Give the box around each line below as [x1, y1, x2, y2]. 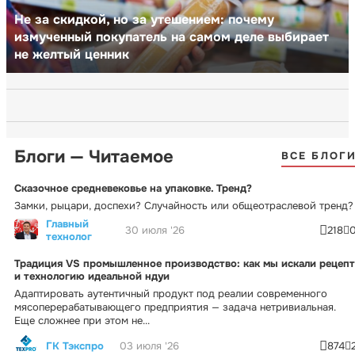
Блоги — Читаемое [14, 145, 174, 168]
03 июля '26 [120, 339, 179, 353]
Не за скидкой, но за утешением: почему [14, 10, 274, 28]
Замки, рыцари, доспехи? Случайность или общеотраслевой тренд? [14, 198, 353, 212]
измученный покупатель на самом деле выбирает [14, 28, 329, 45]
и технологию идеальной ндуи [14, 269, 170, 283]
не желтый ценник [14, 45, 129, 63]
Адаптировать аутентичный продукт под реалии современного [14, 286, 327, 300]
